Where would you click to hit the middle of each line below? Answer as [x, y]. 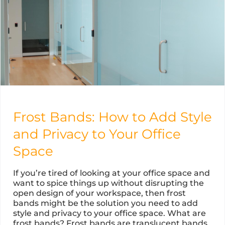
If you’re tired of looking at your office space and [111, 173]
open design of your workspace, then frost [99, 193]
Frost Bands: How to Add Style [113, 117]
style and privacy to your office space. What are [109, 213]
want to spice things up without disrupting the [108, 183]
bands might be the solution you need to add [105, 203]
